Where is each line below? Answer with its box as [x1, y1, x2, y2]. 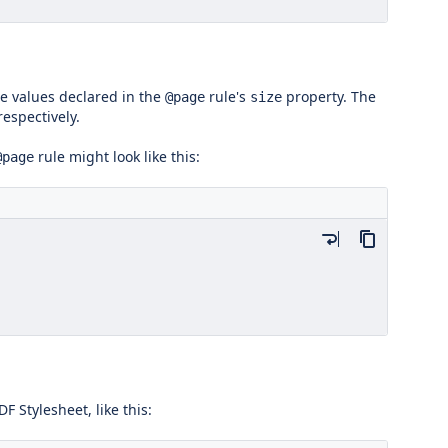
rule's [205, 87, 250, 106]
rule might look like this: [34, 147, 200, 166]
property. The [282, 87, 376, 106]
